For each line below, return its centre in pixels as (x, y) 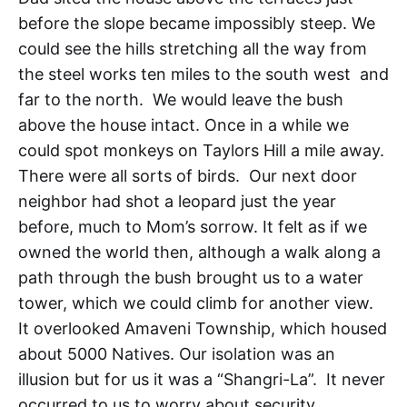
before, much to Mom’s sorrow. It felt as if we (193, 227)
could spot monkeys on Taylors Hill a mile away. (203, 151)
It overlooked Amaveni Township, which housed (203, 329)
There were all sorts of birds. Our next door (188, 176)
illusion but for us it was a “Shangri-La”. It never (202, 380)
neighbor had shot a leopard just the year (177, 202)
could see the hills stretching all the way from (193, 49)
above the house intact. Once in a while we (184, 125)
